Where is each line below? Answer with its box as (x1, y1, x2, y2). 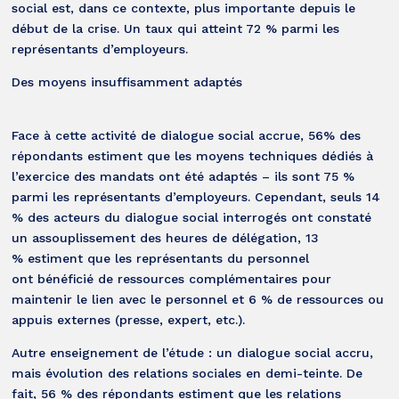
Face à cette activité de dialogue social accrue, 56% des (12, 127, 362, 142)
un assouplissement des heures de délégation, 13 (12, 230, 320, 245)
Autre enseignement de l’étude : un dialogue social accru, (12, 345, 374, 360)
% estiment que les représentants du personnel (12, 250, 310, 265)
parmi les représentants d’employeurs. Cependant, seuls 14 (12, 189, 381, 204)
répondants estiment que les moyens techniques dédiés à (12, 148, 374, 163)
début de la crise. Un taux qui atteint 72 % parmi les (12, 20, 340, 36)
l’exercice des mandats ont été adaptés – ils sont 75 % (12, 168, 355, 183)
